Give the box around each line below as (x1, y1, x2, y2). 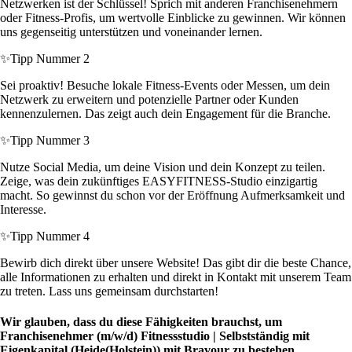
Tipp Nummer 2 (10, 52, 90, 66)
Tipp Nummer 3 (10, 134, 90, 148)
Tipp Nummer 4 (10, 229, 90, 244)
